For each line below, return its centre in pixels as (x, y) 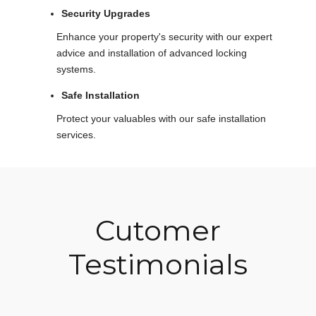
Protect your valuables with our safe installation (161, 118)
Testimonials (158, 264)
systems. (76, 69)
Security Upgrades (106, 13)
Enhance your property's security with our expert (164, 36)
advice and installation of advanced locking (152, 53)
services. (76, 134)
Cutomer (158, 230)
